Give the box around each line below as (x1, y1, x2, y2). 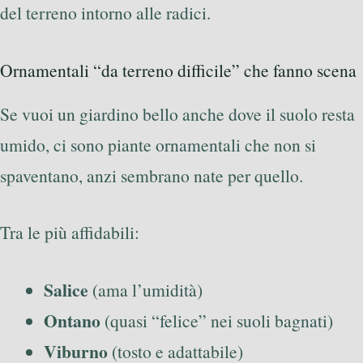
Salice (44, 276, 88, 302)
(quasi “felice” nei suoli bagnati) (100, 308, 333, 332)
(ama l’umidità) (88, 277, 203, 301)
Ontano (44, 307, 100, 333)
